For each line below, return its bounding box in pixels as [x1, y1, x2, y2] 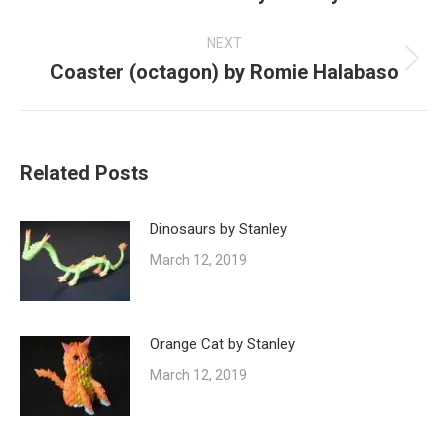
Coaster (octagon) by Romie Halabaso [49, 60, 399, 85]
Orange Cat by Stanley [150, 335, 295, 354]
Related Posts [20, 161, 149, 186]
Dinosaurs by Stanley [150, 220, 287, 239]
